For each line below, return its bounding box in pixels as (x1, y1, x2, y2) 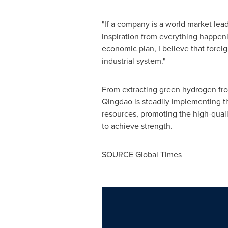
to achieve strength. (101, 120, 173, 132)
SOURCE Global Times (101, 149, 182, 160)
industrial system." (101, 55, 165, 67)
